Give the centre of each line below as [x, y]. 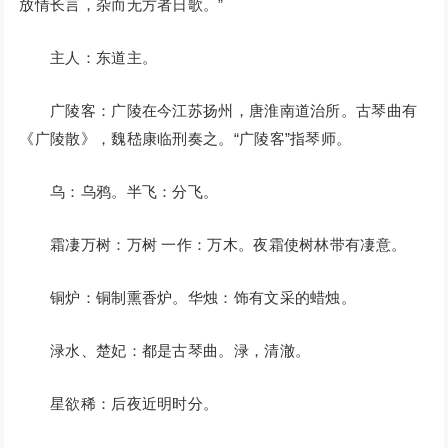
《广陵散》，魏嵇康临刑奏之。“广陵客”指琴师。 [185, 139]
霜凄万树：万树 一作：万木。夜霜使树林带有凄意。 [213, 245]
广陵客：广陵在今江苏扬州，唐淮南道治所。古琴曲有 [218, 111]
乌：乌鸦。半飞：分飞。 [119, 192]
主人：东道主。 [88, 58]
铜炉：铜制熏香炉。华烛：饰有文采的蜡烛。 [188, 298]
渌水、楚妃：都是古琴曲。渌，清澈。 [165, 351]
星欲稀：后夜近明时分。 [119, 404]
